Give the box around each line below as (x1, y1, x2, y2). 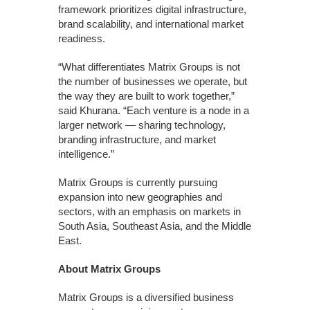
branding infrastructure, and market (58, 133, 216, 145)
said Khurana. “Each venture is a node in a (58, 104, 249, 116)
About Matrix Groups (58, 262, 161, 275)
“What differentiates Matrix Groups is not (58, 60, 240, 73)
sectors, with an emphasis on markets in (58, 205, 241, 217)
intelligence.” (58, 147, 114, 160)
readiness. (58, 32, 105, 44)
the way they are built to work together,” (58, 89, 235, 102)
